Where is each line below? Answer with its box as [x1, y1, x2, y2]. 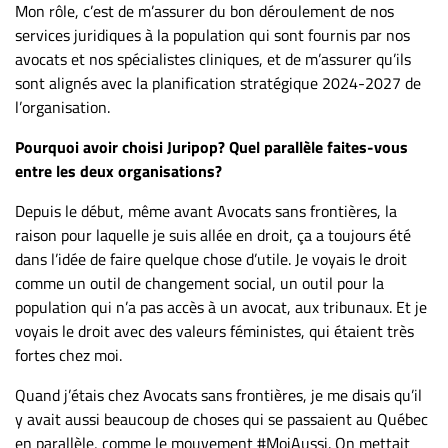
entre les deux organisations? [15, 158, 222, 183]
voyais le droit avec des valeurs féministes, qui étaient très [15, 318, 414, 343]
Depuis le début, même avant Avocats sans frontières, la [15, 198, 397, 223]
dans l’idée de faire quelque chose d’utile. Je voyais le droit [15, 246, 407, 271]
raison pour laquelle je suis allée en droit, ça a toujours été [15, 222, 411, 247]
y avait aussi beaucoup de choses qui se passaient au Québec [15, 406, 428, 431]
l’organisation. [15, 94, 110, 119]
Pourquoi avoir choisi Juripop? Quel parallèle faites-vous [15, 134, 408, 159]
